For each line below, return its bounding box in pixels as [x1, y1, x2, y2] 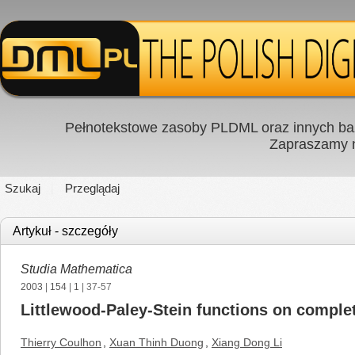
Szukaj [5, 181, 40, 195]
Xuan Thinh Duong [109, 336, 204, 349]
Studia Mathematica [21, 262, 132, 276]
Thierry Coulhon [21, 336, 101, 349]
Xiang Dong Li [212, 336, 282, 349]
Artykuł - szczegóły [13, 224, 118, 238]
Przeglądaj [65, 181, 120, 195]
